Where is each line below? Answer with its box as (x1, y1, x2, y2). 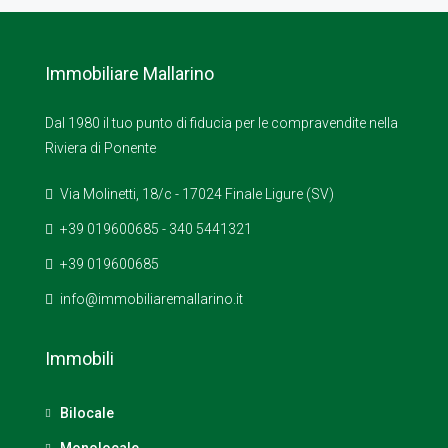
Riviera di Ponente (45, 139, 156, 156)
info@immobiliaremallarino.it (60, 290, 243, 307)
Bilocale (60, 404, 114, 421)
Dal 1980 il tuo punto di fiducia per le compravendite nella (45, 114, 398, 131)
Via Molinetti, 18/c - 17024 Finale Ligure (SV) (57, 185, 334, 202)
